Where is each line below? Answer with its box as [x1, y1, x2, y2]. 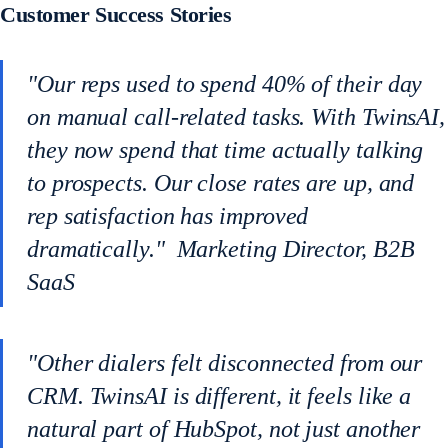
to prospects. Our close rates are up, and [27, 170, 415, 196]
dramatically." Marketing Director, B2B [27, 236, 415, 262]
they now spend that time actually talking [27, 137, 424, 163]
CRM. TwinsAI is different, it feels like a [27, 383, 412, 409]
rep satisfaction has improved [27, 203, 309, 229]
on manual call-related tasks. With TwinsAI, [27, 104, 446, 130]
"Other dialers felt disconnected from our [27, 350, 423, 376]
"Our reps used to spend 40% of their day [27, 71, 423, 97]
